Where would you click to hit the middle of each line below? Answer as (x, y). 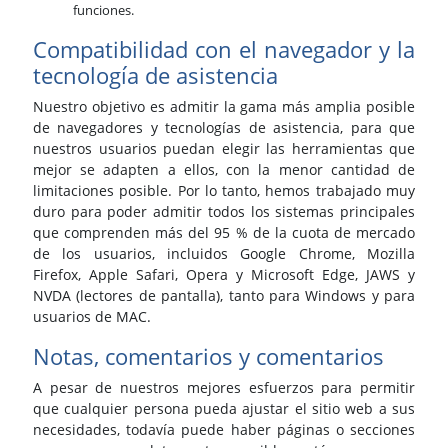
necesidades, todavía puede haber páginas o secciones (224, 430)
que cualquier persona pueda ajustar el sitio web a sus (224, 409)
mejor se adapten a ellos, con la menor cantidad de (224, 170)
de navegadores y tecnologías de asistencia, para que (224, 128)
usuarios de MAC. (92, 317)
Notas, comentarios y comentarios (208, 356)
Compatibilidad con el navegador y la (224, 49)
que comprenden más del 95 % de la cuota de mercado (224, 233)
